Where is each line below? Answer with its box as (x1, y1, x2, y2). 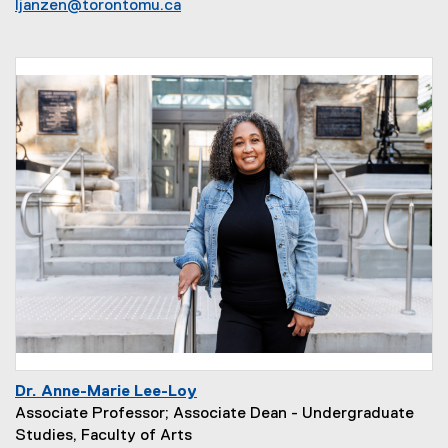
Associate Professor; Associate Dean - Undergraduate (15, 406, 414, 422)
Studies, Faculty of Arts (15, 428, 192, 444)
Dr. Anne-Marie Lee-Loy (15, 384, 197, 400)
